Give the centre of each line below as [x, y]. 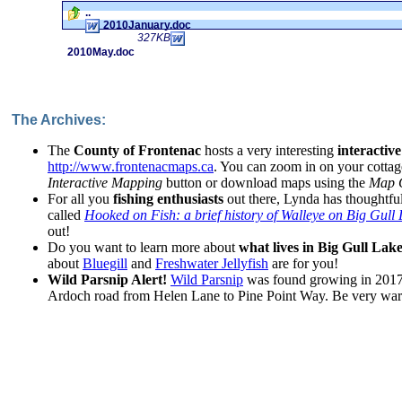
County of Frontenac [137, 150]
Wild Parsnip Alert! [107, 280]
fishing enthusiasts [166, 199]
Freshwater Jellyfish [212, 263]
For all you [79, 199]
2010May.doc [101, 52]
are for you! [303, 263]
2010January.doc [147, 25]
